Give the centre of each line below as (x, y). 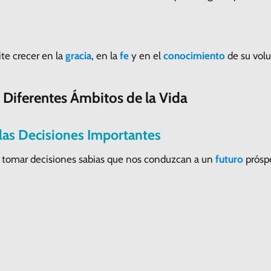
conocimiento (194, 55)
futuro (229, 159)
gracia (78, 55)
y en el (146, 55)
